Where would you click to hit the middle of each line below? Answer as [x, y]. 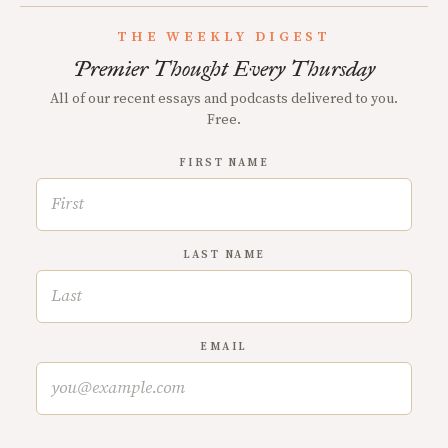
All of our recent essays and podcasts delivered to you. [224, 99]
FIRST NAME [224, 163]
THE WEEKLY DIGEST [224, 37]
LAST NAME [224, 255]
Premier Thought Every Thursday [224, 68]
